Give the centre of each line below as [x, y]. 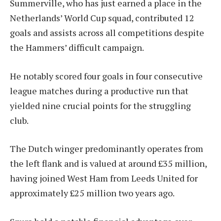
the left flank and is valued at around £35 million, [108, 164]
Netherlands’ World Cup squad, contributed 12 [102, 18]
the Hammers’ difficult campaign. [77, 47]
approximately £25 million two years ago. [92, 193]
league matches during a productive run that [99, 91]
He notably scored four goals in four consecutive [106, 76]
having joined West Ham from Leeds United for [104, 178]
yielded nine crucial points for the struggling [100, 105]
